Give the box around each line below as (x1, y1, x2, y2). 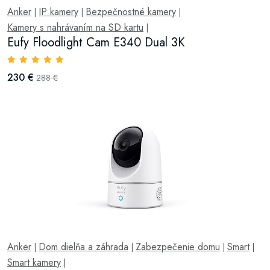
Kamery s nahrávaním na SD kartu (7, 20, 143, 34)
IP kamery (39, 5, 78, 19)
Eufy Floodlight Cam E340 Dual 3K (7, 34, 185, 51)
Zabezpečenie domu (136, 240, 220, 254)
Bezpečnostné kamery (86, 5, 176, 19)
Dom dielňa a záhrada (39, 240, 128, 254)
